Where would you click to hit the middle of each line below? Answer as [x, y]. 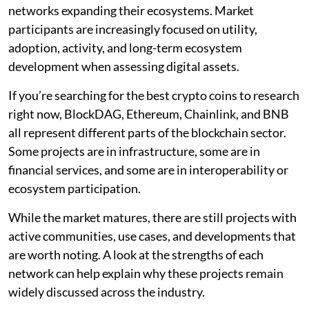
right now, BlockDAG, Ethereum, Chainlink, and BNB [149, 113]
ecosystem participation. [74, 188]
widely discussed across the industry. [107, 291]
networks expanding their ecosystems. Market [131, 10]
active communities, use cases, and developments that [152, 236]
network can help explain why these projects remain [146, 273]
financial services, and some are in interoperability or [148, 169]
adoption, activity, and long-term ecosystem [125, 47]
